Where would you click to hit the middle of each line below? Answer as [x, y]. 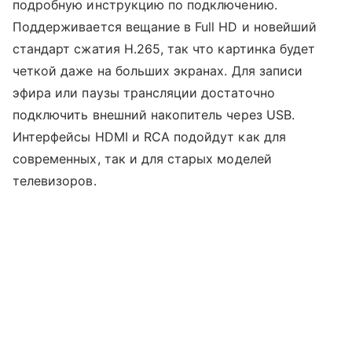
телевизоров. [55, 180]
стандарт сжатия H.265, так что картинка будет [164, 48]
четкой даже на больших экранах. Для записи [158, 70]
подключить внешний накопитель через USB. [154, 114]
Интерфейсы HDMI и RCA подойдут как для [149, 136]
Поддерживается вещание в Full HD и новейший [165, 26]
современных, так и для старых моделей [142, 158]
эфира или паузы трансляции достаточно [144, 92]
